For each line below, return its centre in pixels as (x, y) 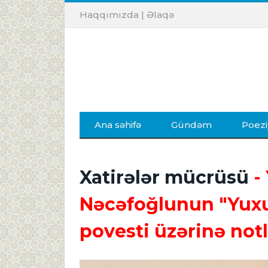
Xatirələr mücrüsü (164, 177)
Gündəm (191, 125)
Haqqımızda (109, 15)
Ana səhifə (118, 125)
